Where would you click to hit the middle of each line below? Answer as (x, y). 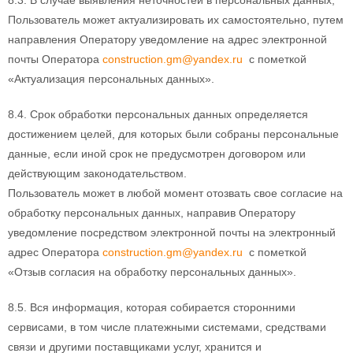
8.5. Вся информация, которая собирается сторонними (152, 307)
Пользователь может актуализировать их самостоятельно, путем (176, 19)
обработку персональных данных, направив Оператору (152, 212)
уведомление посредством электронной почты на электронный (172, 232)
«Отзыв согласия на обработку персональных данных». (152, 271)
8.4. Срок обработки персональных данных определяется (158, 114)
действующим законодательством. (97, 173)
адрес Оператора (55, 252)
